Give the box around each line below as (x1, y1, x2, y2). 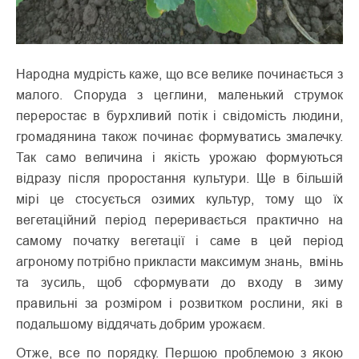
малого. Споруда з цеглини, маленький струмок (16, 87, 343, 103)
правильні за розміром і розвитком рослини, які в (16, 296, 343, 311)
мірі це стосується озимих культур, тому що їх (16, 192, 343, 207)
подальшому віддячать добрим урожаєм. (16, 317, 266, 332)
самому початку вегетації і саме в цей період (16, 233, 343, 248)
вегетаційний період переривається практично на (16, 212, 343, 228)
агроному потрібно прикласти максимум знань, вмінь (16, 254, 343, 269)
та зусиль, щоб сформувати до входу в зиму (16, 275, 343, 290)
